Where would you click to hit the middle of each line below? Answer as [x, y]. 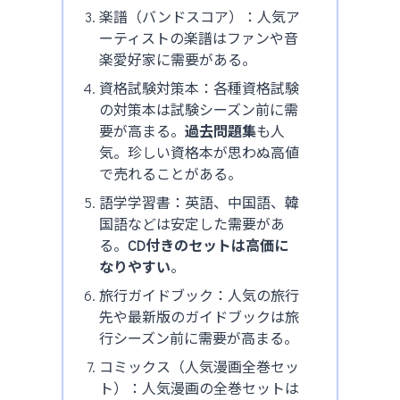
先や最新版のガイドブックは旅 [199, 316]
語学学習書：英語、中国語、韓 [199, 202]
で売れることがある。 [170, 173]
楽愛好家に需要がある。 [177, 59]
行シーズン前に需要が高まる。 [198, 337]
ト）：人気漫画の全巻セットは [199, 387]
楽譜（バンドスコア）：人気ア [199, 16]
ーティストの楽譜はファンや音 [198, 37]
